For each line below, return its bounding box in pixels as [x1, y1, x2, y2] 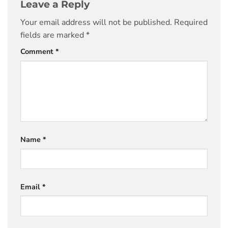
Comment [20, 46, 55, 57]
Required [174, 17, 208, 28]
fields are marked [20, 30, 86, 41]
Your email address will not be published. [20, 17, 172, 28]
